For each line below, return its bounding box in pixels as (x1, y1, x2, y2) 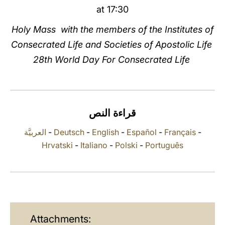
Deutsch (53, 127, 84, 137)
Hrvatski (42, 140, 73, 150)
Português (145, 140, 183, 150)
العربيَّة (24, 127, 46, 137)
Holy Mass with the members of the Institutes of (12, 24, 213, 35)
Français (164, 127, 196, 137)
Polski (115, 140, 138, 150)
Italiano (80, 140, 107, 150)
